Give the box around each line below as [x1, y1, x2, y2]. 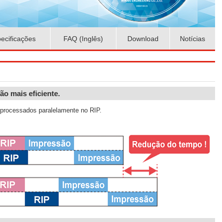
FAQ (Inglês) [63, 34, 103, 43]
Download [127, 34, 159, 43]
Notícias [180, 34, 205, 43]
